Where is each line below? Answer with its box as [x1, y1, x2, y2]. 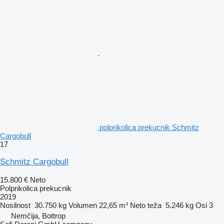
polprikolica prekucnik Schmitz [99, 122, 199, 131]
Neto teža [130, 200, 161, 209]
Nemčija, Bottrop [11, 211, 65, 220]
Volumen [68, 200, 97, 209]
